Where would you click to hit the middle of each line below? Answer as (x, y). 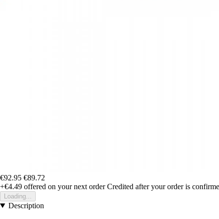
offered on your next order (64, 187)
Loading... (18, 197)
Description (26, 206)
